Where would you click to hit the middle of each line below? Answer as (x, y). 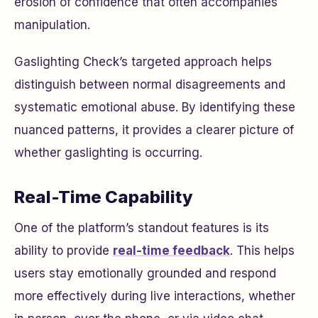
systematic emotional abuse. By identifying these (155, 108)
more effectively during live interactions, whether (155, 296)
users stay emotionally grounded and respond (145, 274)
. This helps (262, 251)
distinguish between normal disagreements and (150, 85)
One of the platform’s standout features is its (142, 228)
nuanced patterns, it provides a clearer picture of (154, 130)
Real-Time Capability (104, 197)
